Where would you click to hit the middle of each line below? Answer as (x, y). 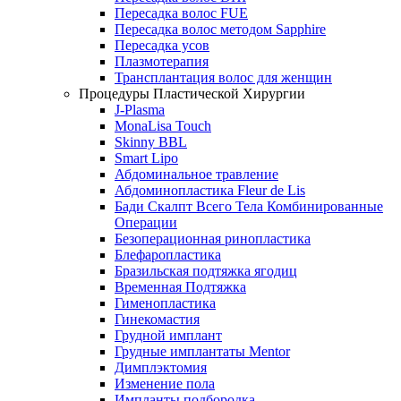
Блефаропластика (168, 254)
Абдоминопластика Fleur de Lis (210, 190)
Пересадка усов (162, 45)
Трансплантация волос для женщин (223, 77)
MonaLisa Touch (163, 125)
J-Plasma (140, 109)
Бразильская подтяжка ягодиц (206, 270)
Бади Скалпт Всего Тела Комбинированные (249, 206)
